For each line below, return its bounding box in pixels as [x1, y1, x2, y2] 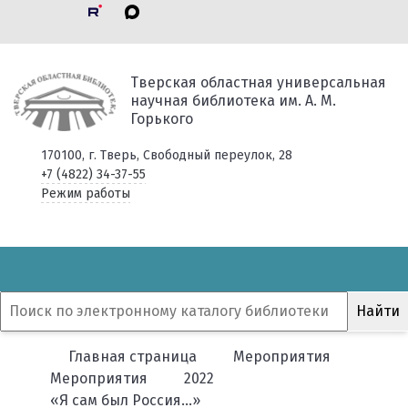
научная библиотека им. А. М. [129, 92, 336, 109]
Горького [129, 110, 193, 127]
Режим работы [40, 186, 130, 201]
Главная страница [68, 348, 197, 365]
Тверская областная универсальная [129, 74, 386, 91]
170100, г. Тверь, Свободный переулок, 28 [40, 148, 292, 163]
